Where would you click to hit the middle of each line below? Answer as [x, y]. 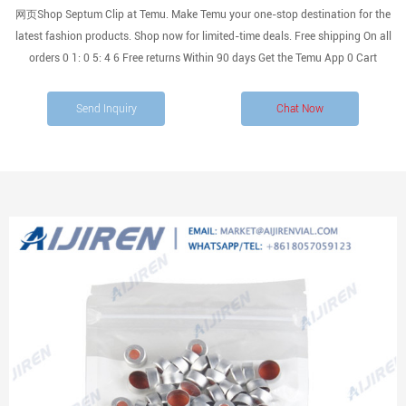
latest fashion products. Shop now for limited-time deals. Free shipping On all [203, 36]
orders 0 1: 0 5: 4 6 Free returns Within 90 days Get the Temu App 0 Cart [203, 58]
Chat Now [300, 109]
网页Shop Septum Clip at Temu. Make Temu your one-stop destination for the [203, 14]
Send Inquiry [106, 109]
